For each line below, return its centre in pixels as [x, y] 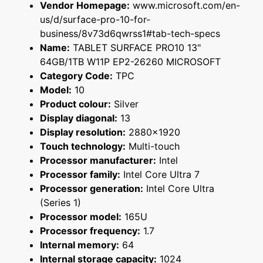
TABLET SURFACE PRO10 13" [135, 48]
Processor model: [81, 217]
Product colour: [75, 104]
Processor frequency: [90, 231]
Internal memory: [80, 245]
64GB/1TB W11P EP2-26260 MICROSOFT [130, 62]
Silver [125, 104]
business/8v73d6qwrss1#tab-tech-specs [130, 34]
